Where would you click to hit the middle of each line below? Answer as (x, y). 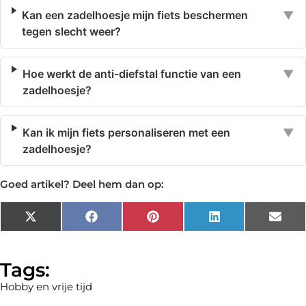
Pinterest (181, 222)
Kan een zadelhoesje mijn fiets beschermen (135, 15)
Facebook (122, 222)
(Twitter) (58, 233)
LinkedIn (241, 222)
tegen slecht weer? (71, 32)
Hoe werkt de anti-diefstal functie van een (131, 74)
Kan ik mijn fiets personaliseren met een (127, 133)
